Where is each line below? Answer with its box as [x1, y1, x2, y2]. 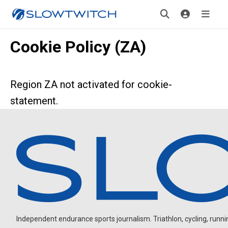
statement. [10, 95, 58, 107]
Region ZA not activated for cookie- [10, 78, 172, 91]
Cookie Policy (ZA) [10, 37, 146, 56]
